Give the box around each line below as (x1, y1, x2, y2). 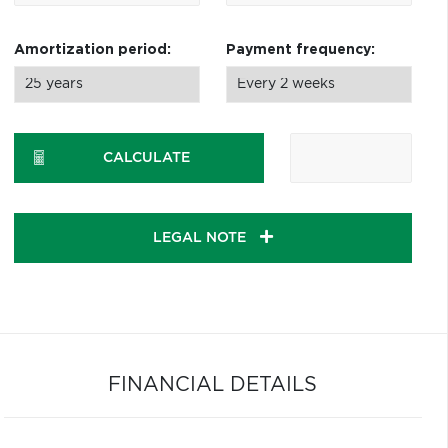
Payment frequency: (225, 43, 375, 57)
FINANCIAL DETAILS (108, 375, 318, 395)
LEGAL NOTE (152, 231, 250, 245)
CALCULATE (102, 151, 190, 165)
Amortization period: (13, 43, 171, 57)
